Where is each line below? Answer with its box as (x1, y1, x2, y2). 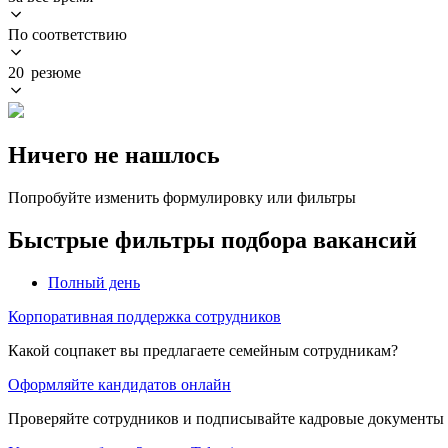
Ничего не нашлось (8, 141, 220, 168)
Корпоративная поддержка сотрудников (8, 307, 281, 325)
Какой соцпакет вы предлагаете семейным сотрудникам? (8, 341, 398, 359)
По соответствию (8, 25, 127, 43)
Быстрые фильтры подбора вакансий (8, 226, 417, 253)
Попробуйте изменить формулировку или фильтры (8, 188, 356, 206)
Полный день (48, 273, 140, 291)
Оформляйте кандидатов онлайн (8, 375, 231, 393)
